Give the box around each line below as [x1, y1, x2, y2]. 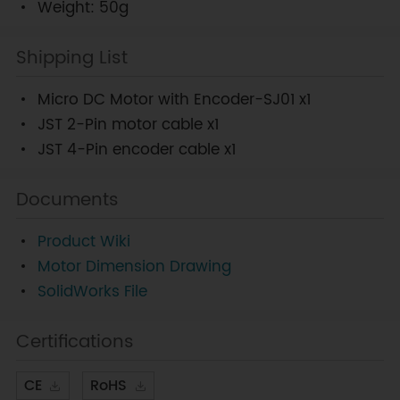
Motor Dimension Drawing [37, 254, 231, 279]
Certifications [15, 326, 134, 357]
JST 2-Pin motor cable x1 [37, 112, 219, 137]
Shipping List [15, 42, 128, 73]
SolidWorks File [37, 279, 147, 304]
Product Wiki [37, 229, 130, 254]
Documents [15, 184, 119, 215]
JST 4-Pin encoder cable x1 [37, 137, 236, 162]
